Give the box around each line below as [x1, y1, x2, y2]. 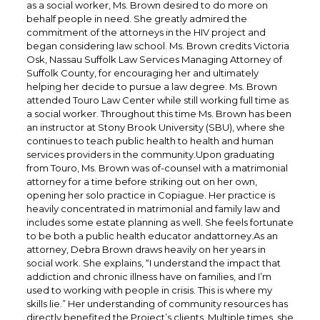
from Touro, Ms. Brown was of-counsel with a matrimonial [26, 162, 288, 174]
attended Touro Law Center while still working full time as [26, 94, 289, 106]
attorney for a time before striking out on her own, [26, 176, 257, 187]
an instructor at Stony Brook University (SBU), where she [26, 121, 285, 133]
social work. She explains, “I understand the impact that [26, 257, 281, 269]
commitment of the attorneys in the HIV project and [26, 26, 266, 38]
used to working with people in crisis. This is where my [26, 284, 272, 296]
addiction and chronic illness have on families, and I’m [26, 271, 271, 282]
